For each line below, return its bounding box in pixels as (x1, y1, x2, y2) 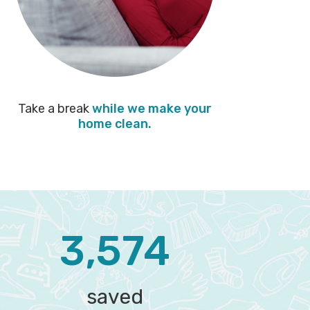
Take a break (18, 100, 92, 116)
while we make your (92, 100, 212, 116)
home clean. (78, 116, 152, 131)
